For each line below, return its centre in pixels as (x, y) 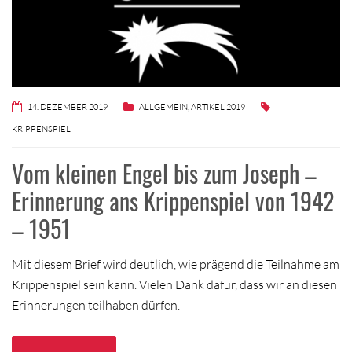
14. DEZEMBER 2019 (68, 106)
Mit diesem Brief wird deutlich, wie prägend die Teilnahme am (176, 264)
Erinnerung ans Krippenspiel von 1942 (173, 200)
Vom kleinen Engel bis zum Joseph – (164, 173)
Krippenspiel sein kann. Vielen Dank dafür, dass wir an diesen (174, 284)
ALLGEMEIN (163, 106)
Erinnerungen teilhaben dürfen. (96, 304)
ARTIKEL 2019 (218, 106)
